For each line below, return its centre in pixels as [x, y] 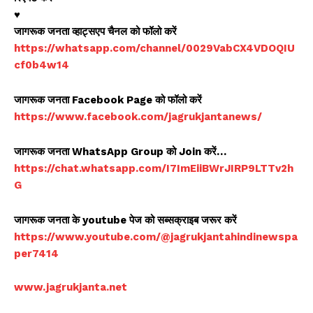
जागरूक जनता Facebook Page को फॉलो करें [108, 100]
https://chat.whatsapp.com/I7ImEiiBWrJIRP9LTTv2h [154, 169]
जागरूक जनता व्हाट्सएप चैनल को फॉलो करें [95, 32]
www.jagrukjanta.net [71, 287]
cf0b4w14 [42, 65]
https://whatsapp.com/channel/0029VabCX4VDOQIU [154, 49]
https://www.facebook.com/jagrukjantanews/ [138, 117]
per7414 [36, 254]
